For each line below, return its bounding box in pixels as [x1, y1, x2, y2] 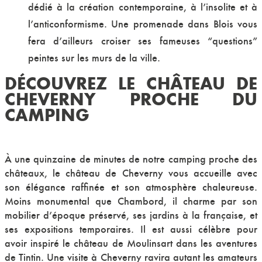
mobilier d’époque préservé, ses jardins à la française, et [5, 209, 257, 222]
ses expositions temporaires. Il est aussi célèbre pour [5, 223, 257, 236]
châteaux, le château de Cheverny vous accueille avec [5, 167, 257, 180]
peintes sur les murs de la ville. [28, 51, 160, 64]
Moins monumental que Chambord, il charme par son [5, 195, 257, 208]
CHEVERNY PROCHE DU [5, 88, 257, 111]
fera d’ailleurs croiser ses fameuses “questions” [28, 35, 257, 47]
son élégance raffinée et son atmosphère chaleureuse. [5, 181, 257, 194]
